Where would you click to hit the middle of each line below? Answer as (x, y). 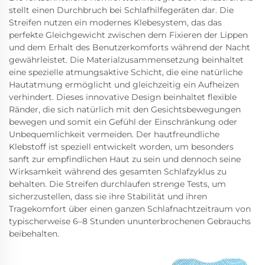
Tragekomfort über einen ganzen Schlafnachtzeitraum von (130, 209)
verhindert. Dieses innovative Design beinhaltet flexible (123, 97)
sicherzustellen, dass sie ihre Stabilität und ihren (108, 196)
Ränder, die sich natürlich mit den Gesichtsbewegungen (125, 109)
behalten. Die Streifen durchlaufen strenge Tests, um (117, 184)
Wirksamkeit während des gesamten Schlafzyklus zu (118, 172)
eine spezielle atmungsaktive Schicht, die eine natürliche (126, 72)
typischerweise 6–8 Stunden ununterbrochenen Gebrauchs (130, 221)
